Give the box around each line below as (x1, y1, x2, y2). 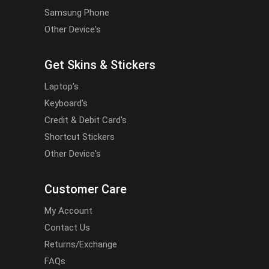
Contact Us (44, 222, 90, 233)
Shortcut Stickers (44, 131, 115, 142)
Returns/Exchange (44, 239, 117, 250)
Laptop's (44, 81, 79, 92)
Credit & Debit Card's (44, 115, 127, 125)
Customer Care (44, 182, 127, 196)
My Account (44, 205, 92, 216)
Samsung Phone (44, 7, 109, 18)
